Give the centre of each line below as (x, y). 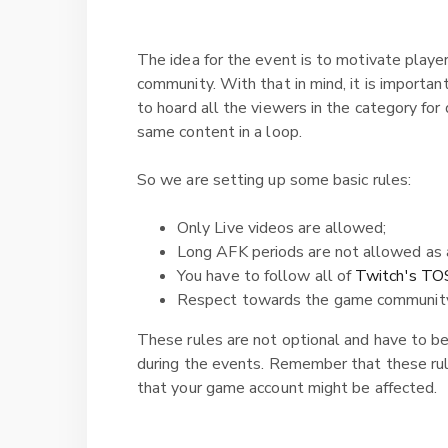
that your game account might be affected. (289, 388)
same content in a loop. (219, 132)
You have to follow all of (266, 276)
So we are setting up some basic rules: (274, 180)
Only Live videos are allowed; (284, 228)
